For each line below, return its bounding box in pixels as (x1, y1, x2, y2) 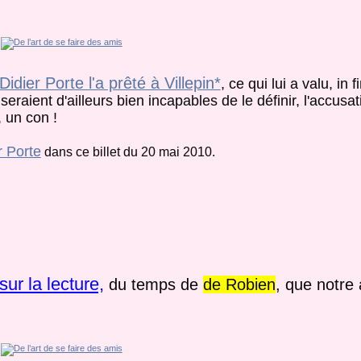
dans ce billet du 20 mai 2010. (40, 144, 215, 159)
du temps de (103, 276, 203, 294)
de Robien (202, 276, 276, 294)
